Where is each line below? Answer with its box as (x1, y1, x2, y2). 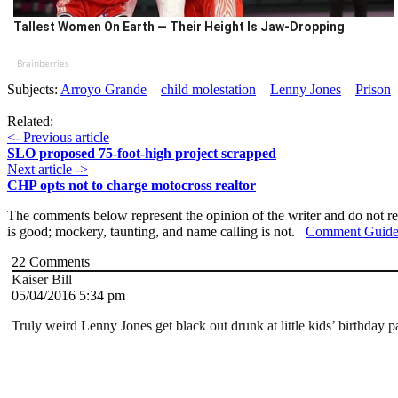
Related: (7, 114, 53, 130)
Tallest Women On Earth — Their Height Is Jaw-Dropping (12, 20, 345, 35)
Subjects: (7, 82, 60, 98)
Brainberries (16, 57, 69, 70)
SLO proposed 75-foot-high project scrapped (7, 146, 276, 162)
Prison (355, 82, 391, 98)
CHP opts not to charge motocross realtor (7, 178, 256, 194)
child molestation (161, 82, 256, 98)
